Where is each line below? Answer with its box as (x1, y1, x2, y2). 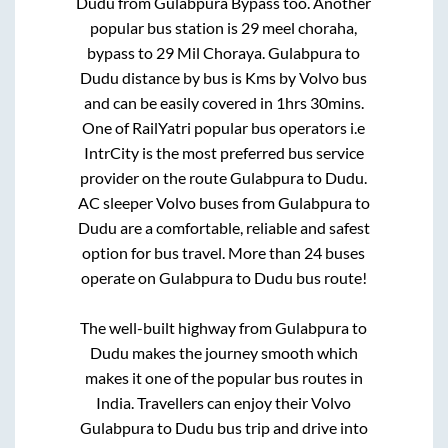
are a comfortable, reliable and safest (116, 218, 370, 238)
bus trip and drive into (213, 418, 368, 438)
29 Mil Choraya (156, 43, 263, 63)
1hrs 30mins (275, 93, 361, 113)
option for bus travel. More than (82, 243, 305, 263)
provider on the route (80, 168, 231, 188)
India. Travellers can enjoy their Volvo (96, 393, 352, 413)
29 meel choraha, (241, 18, 358, 38)
